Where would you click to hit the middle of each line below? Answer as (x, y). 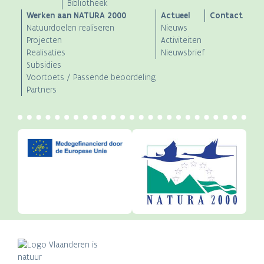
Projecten (44, 41)
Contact (226, 16)
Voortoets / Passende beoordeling (91, 78)
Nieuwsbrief (183, 53)
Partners (42, 90)
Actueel (176, 16)
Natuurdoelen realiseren (70, 28)
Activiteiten (181, 41)
